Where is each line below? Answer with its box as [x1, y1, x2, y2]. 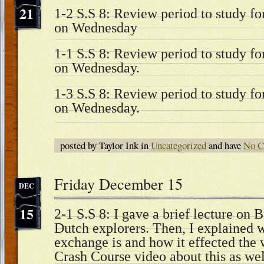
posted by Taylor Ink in [60, 138, 151, 152]
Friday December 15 [54, 173, 183, 194]
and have [206, 138, 243, 152]
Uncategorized [151, 138, 206, 152]
